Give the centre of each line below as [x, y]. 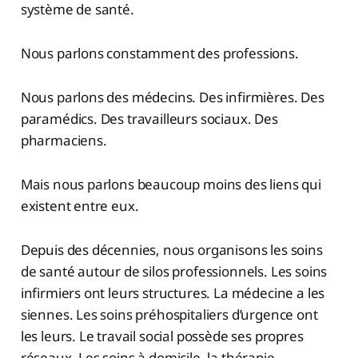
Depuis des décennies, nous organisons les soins [171, 250]
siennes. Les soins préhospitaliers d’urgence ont [169, 315]
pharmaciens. [64, 141]
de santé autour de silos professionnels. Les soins [174, 272]
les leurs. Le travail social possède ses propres [162, 336]
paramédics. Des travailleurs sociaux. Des [149, 119]
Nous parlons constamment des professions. [159, 54]
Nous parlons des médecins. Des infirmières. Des [172, 97]
